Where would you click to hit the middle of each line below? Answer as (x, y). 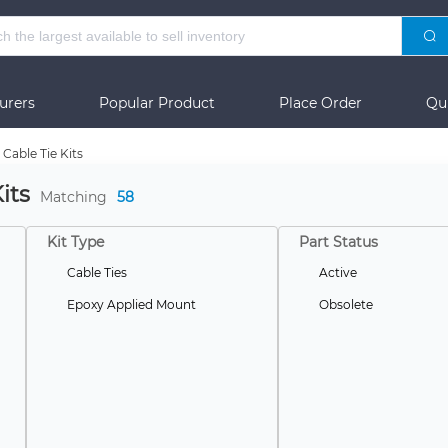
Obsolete (345, 304)
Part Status (338, 242)
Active (337, 272)
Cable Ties (96, 272)
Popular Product (156, 103)
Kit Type (75, 242)
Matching (73, 197)
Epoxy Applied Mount (131, 304)
